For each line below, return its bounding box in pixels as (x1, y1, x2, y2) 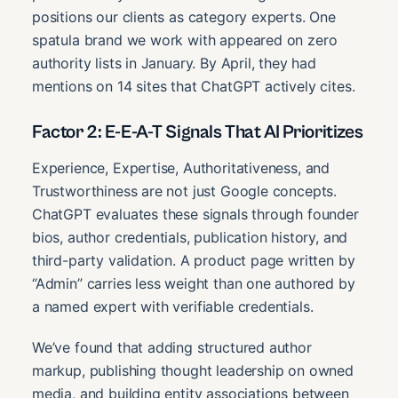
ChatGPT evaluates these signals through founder (32, 204, 359, 223)
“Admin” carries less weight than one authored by (32, 274, 355, 292)
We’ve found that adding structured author (32, 338, 312, 356)
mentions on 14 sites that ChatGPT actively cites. (32, 77, 355, 96)
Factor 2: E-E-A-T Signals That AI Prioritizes (32, 122, 363, 144)
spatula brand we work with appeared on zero (32, 31, 338, 50)
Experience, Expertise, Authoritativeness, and (32, 158, 330, 177)
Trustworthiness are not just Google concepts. (32, 181, 338, 200)
